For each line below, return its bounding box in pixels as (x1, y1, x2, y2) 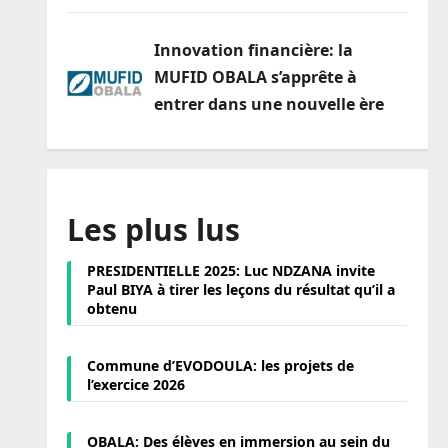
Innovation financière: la (153, 39, 353, 62)
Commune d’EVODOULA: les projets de (86, 355, 354, 375)
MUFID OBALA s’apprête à (153, 66, 357, 89)
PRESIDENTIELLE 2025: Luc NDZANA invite (86, 260, 375, 280)
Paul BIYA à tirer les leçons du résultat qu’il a (86, 279, 395, 299)
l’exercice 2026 (86, 374, 185, 394)
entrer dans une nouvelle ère (153, 93, 384, 116)
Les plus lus (66, 208, 240, 250)
